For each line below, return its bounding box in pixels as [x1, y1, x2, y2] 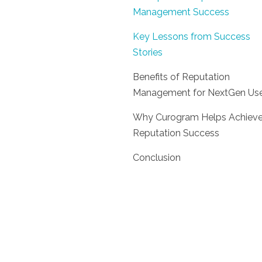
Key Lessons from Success [133, 31, 250, 42]
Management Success [133, 6, 229, 18]
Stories [133, 47, 163, 58]
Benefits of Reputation [133, 71, 230, 82]
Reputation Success [133, 127, 219, 139]
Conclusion [133, 152, 181, 163]
